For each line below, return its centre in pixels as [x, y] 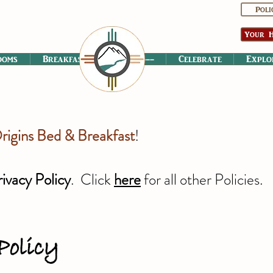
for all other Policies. [202, 180]
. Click [92, 180]
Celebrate [200, 59]
